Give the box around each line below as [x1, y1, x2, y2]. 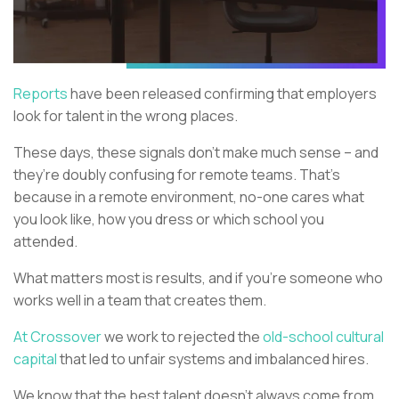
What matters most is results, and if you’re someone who [13, 267, 383, 288]
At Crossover [13, 326, 104, 346]
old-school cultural [263, 326, 384, 346]
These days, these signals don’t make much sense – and [13, 142, 379, 162]
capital [13, 348, 57, 369]
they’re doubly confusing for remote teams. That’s [13, 164, 340, 184]
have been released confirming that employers [68, 83, 377, 103]
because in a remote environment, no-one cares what [13, 186, 364, 207]
